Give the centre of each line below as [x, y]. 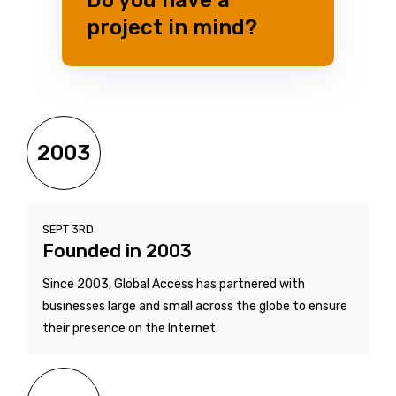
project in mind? [172, 27]
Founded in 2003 [117, 250]
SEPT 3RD [68, 229]
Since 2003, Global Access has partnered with [174, 284]
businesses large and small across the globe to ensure [195, 306]
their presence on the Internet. [130, 328]
